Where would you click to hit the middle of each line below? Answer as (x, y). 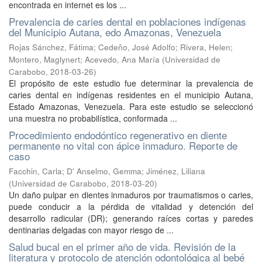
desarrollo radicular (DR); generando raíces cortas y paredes (131, 218)
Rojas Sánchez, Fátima (51, 47)
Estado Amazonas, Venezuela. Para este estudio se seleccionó (131, 106)
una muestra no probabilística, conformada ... (93, 118)
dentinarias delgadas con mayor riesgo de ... (91, 230)
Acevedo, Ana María (122, 59)
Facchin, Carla (35, 171)
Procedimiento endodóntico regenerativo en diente (118, 135)
